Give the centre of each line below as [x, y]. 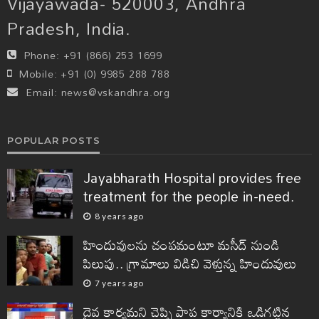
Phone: [42, 55]
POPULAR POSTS [54, 140]
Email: [41, 92]
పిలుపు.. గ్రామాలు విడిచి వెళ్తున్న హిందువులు [190, 263]
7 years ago [119, 283]
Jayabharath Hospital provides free [193, 177]
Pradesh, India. [69, 28]
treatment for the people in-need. [189, 196]
